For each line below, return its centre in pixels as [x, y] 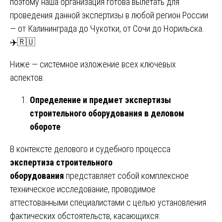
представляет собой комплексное [126, 175]
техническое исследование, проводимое [83, 189]
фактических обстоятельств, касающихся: [85, 216]
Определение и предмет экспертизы [100, 100]
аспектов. [27, 77]
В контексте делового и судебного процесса [90, 149]
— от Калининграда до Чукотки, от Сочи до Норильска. [107, 28]
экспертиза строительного [61, 162]
